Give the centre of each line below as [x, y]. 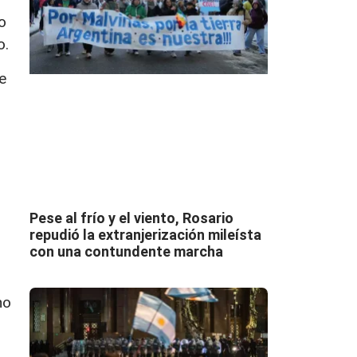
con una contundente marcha [126, 251]
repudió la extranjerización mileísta [145, 234]
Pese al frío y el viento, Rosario [131, 218]
